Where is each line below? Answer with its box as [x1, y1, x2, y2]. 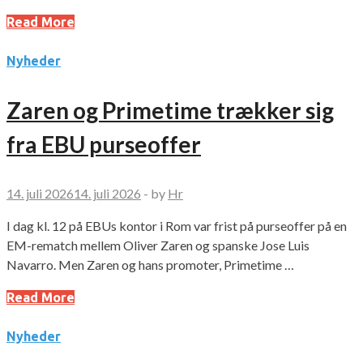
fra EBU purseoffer [6, 130, 201, 159]
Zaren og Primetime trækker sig [6, 96, 334, 125]
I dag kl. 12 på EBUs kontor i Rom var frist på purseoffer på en [6, 218, 347, 234]
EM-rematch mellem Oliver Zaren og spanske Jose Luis [6, 237, 310, 254]
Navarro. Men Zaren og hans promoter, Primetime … [6, 257, 294, 273]
